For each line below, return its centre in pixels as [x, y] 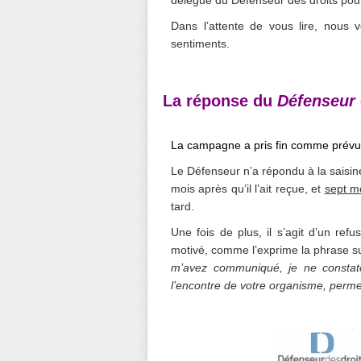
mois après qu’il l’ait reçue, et [248, 189]
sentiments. [200, 44]
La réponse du [220, 101]
